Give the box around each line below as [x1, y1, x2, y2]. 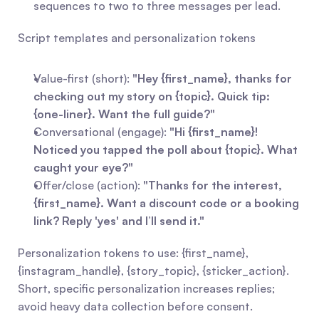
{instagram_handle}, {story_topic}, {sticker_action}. [18, 263, 289, 278]
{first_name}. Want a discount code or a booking [33, 196, 299, 210]
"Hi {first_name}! [169, 125, 258, 139]
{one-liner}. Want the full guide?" [33, 107, 215, 121]
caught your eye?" [33, 160, 133, 174]
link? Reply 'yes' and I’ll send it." [33, 214, 204, 228]
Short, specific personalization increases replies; [18, 281, 275, 296]
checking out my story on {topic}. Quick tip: [33, 89, 270, 103]
